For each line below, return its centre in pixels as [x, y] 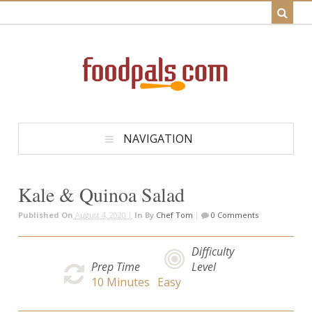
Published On [46, 214]
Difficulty [213, 251]
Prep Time [116, 266]
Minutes [127, 282]
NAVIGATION [158, 139]
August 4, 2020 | [103, 214]
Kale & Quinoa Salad [101, 195]
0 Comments [233, 214]
